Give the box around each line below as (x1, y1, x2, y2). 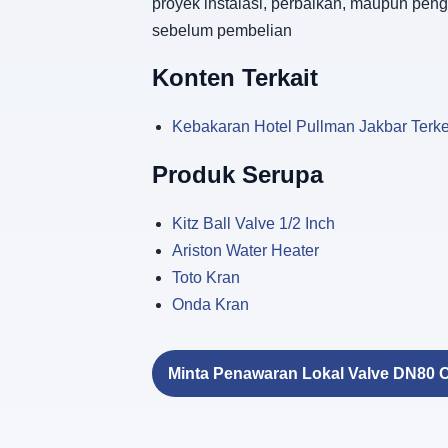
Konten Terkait (152, 64, 318, 92)
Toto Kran (172, 269, 240, 287)
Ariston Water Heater (172, 242, 319, 260)
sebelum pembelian (152, 21, 292, 39)
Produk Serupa (152, 161, 323, 189)
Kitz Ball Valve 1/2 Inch (172, 215, 335, 233)
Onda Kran (172, 296, 249, 314)
